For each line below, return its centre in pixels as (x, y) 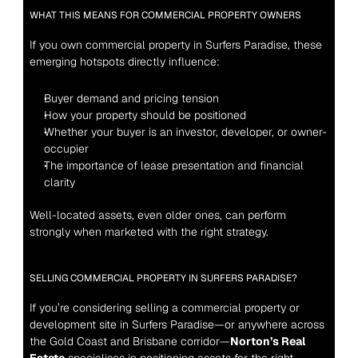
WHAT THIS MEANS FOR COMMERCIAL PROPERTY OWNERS (165, 16)
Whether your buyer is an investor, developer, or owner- (185, 132)
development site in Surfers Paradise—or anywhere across (177, 325)
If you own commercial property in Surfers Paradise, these (175, 45)
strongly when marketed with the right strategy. (149, 232)
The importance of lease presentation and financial (173, 166)
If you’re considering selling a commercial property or (164, 308)
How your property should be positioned (145, 115)
